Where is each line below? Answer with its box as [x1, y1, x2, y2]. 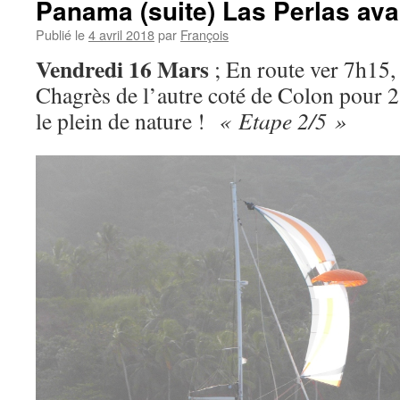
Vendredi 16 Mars [36, 52, 209, 86]
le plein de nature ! [36, 105, 219, 136]
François [180, 25, 229, 44]
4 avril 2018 [88, 25, 154, 44]
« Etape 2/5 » [219, 105, 346, 136]
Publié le [36, 25, 85, 44]
